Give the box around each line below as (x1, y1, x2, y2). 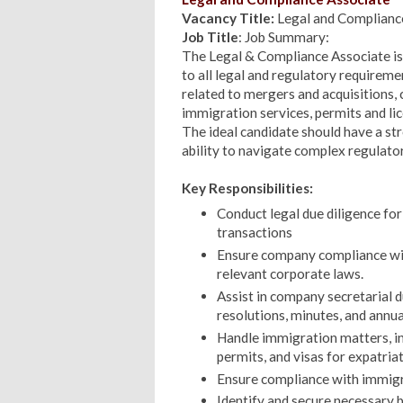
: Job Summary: (238, 28, 329, 45)
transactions (216, 224, 292, 241)
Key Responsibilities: (182, 179, 313, 196)
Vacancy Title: (182, 9, 274, 26)
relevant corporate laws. (216, 265, 363, 282)
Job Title (182, 28, 238, 45)
